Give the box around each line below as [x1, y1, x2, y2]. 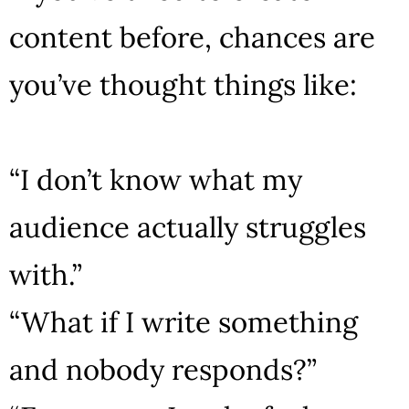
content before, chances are [9, 18, 375, 55]
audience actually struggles [9, 208, 366, 245]
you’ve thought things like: [9, 66, 357, 102]
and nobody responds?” [9, 351, 317, 387]
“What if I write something [9, 303, 358, 340]
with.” [9, 256, 82, 292]
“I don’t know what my [9, 161, 302, 197]
